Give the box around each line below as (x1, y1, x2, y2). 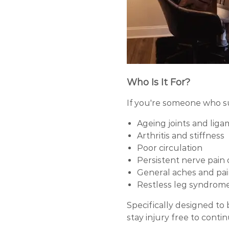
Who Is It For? (127, 76, 190, 88)
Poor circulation (137, 143, 204, 153)
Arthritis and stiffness (137, 130, 224, 141)
